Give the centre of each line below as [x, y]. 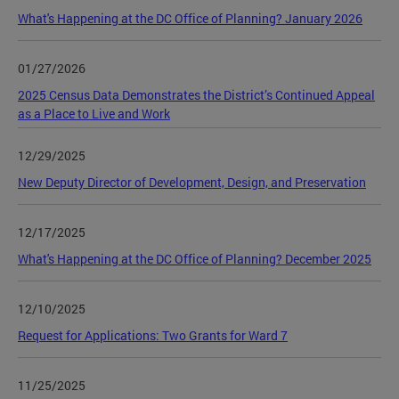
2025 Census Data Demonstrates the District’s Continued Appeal [196, 94]
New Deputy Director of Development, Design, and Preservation [192, 182]
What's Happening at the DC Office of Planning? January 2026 [190, 18]
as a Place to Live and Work [94, 113]
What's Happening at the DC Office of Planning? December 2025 [195, 258]
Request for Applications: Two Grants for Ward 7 [153, 335]
